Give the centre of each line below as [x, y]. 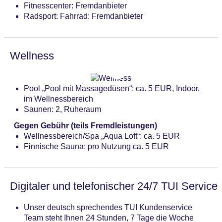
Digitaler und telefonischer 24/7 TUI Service [114, 186]
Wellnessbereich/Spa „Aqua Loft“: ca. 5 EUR [102, 136]
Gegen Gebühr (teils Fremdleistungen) [85, 125]
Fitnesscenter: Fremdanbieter [75, 6]
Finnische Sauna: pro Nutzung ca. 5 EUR [96, 146]
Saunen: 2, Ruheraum [62, 109]
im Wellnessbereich [58, 99]
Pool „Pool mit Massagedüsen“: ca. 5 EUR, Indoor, [112, 88]
